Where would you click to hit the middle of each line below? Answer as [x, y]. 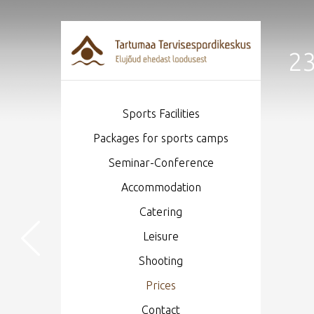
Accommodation [161, 187]
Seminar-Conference [161, 162]
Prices [161, 285]
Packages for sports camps [161, 138]
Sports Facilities [161, 113]
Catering [161, 211]
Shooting [161, 260]
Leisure [161, 236]
